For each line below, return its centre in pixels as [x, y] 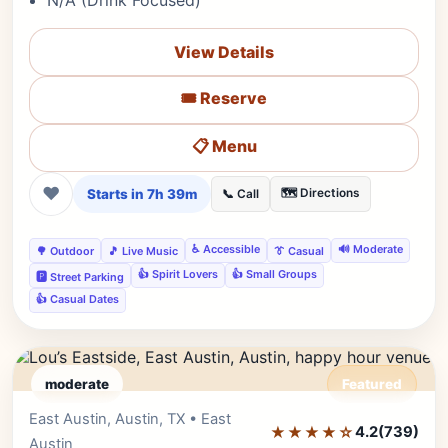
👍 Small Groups [274, 274]
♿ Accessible [226, 249]
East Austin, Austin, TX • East [130, 419]
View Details [224, 52]
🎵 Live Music [143, 250]
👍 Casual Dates [77, 299]
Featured [372, 384]
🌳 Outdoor [65, 250]
